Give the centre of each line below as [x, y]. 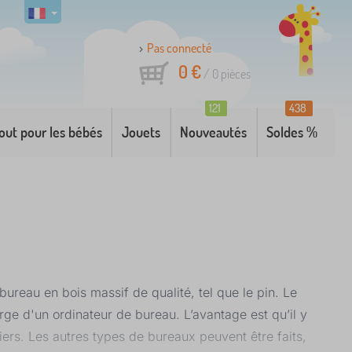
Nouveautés [214, 132]
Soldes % [292, 132]
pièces [235, 74]
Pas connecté [179, 48]
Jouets [141, 132]
